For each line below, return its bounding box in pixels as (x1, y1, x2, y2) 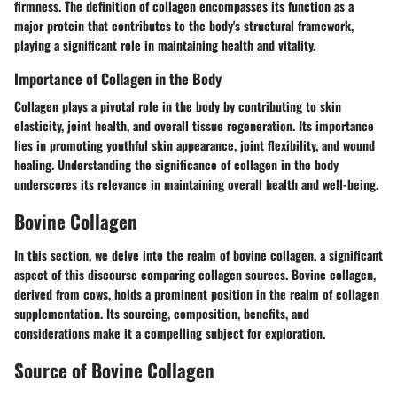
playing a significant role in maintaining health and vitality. (14, 35, 315, 55)
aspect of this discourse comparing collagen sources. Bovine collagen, (14, 264, 376, 284)
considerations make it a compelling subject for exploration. (14, 323, 325, 342)
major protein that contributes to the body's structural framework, (14, 16, 354, 35)
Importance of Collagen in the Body (14, 67, 222, 90)
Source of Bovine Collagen (14, 355, 214, 384)
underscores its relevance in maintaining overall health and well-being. (14, 175, 378, 194)
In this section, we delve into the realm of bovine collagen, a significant (14, 245, 383, 264)
